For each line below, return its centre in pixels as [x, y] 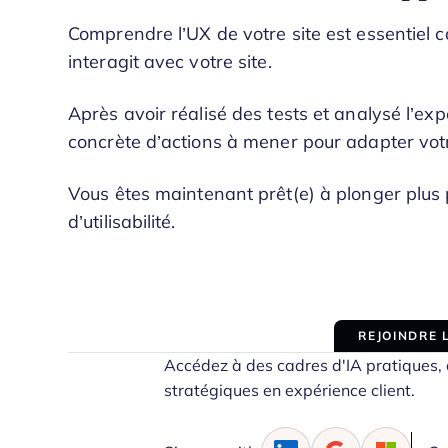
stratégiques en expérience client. [289, 390]
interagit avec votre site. [170, 62]
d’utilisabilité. [122, 222]
